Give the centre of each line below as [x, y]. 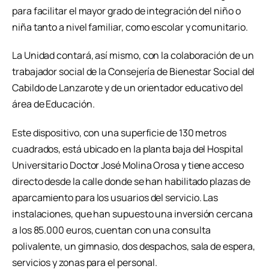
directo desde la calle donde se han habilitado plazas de [131, 182]
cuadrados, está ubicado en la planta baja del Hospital [128, 149]
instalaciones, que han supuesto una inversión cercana [132, 214]
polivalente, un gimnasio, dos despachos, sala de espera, [134, 246]
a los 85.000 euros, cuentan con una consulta [111, 230]
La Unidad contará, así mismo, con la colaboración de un [133, 56]
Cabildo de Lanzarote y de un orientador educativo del [128, 88]
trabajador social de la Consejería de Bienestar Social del [134, 72]
